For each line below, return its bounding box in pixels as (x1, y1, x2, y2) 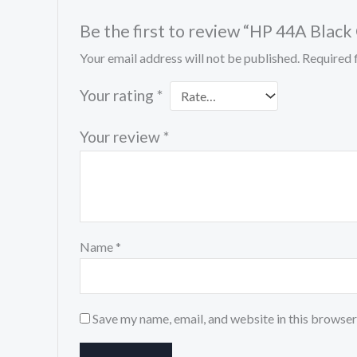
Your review (79, 127, 163, 146)
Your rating (79, 85, 157, 104)
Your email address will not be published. (79, 49, 300, 65)
